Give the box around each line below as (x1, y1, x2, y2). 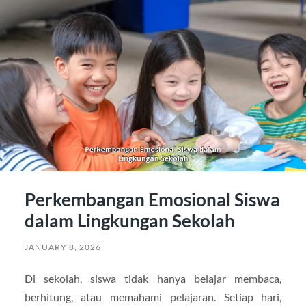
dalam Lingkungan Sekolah (24, 210, 235, 232)
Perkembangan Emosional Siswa (24, 189, 280, 211)
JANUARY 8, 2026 (24, 242, 101, 253)
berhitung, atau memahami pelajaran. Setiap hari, (24, 290, 282, 304)
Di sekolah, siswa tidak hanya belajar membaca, (24, 272, 282, 286)
